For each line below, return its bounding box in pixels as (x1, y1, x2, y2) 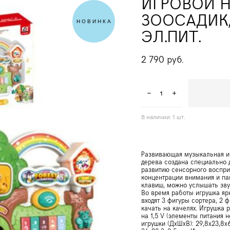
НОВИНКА (76, 18, 112, 24)
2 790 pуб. (141, 52, 184, 65)
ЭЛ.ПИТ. (141, 24, 201, 47)
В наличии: (141, 112, 172, 121)
